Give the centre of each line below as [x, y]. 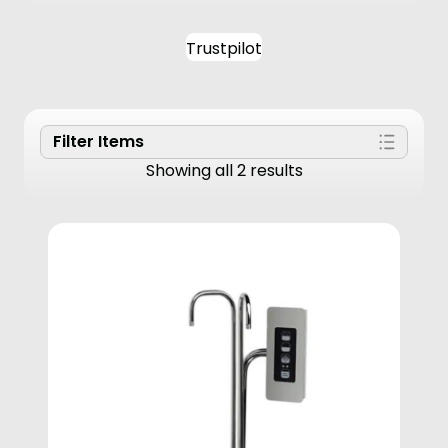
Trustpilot [224, 48]
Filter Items [98, 141]
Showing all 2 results [224, 170]
